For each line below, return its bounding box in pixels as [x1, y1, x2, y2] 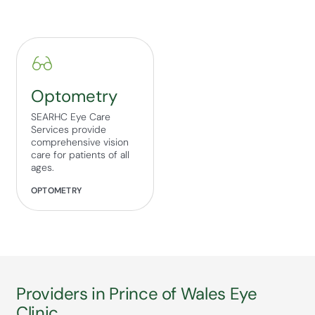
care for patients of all [31, 148, 129, 162]
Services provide [31, 123, 106, 136]
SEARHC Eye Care [31, 110, 110, 124]
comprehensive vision [31, 136, 129, 149]
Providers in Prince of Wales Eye [16, 283, 257, 305]
